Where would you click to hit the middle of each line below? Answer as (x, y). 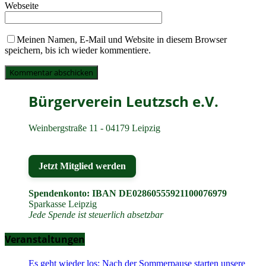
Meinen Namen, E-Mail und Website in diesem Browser (122, 39)
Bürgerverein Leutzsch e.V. (123, 101)
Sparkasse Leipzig (63, 204)
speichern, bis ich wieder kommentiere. (78, 50)
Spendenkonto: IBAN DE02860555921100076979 (128, 193)
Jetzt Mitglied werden (82, 166)
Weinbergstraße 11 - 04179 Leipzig (94, 128)
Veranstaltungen (45, 240)
